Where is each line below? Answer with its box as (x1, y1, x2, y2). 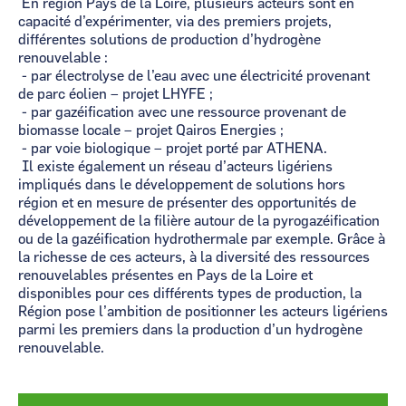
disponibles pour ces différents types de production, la (18, 286, 362, 301)
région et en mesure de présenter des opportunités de (18, 196, 356, 210)
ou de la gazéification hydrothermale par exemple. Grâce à (18, 232, 385, 246)
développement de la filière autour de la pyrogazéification (18, 214, 380, 228)
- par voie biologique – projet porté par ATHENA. (18, 141, 327, 156)
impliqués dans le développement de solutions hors (18, 178, 345, 192)
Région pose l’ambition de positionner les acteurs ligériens (18, 304, 388, 319)
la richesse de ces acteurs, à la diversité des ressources (18, 250, 370, 265)
